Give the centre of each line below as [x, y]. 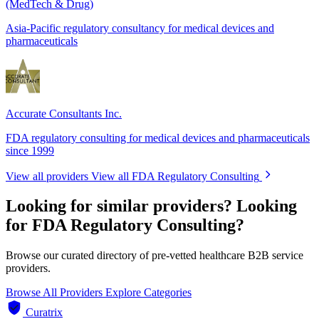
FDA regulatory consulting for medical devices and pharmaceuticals [158, 137]
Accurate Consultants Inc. [64, 113]
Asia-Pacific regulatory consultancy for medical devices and [140, 28]
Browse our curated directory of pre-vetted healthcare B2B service [155, 256]
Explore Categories [148, 293]
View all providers [47, 176]
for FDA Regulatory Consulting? [125, 225]
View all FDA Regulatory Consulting [175, 176]
